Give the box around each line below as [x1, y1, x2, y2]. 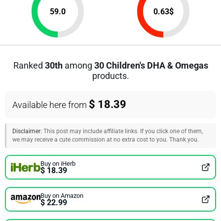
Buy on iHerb [40, 159, 75, 167]
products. [92, 71, 129, 81]
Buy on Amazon [40, 191, 83, 199]
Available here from [12, 100, 89, 110]
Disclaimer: [12, 128, 42, 135]
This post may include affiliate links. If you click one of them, [42, 128, 203, 135]
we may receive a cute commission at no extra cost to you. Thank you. [12, 136, 199, 143]
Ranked [13, 60, 45, 71]
